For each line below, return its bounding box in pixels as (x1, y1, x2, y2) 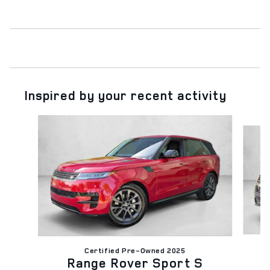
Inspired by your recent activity (24, 86, 227, 104)
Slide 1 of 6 (9, 114, 54, 127)
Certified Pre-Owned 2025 (84, 245, 186, 256)
